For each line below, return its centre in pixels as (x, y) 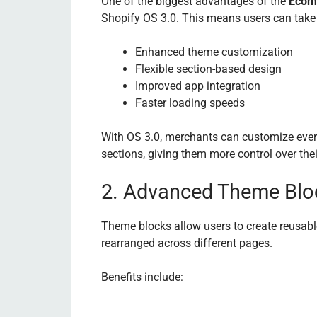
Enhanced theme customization (214, 52)
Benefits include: (142, 277)
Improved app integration (198, 86)
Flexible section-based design (208, 69)
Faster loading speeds (190, 103)
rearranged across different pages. (187, 243)
